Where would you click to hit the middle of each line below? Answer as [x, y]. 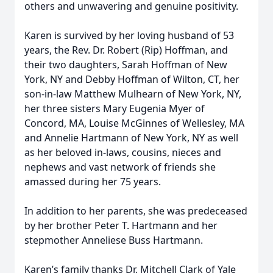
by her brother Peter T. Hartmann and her [121, 225]
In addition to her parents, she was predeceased [136, 211]
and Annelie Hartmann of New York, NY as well [131, 138]
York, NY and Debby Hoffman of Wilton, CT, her [132, 79]
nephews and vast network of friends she [120, 167]
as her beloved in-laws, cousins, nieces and [123, 152]
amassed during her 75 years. [94, 182]
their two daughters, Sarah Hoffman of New [126, 65]
